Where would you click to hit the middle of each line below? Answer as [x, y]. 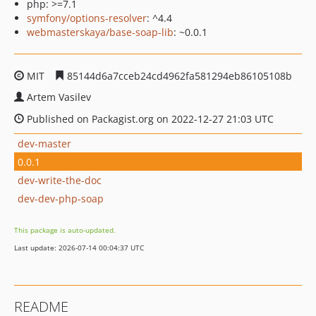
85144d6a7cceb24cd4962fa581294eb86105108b [178, 76]
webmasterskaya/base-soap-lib [100, 32]
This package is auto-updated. [65, 230]
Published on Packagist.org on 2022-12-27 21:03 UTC [149, 119]
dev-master [44, 143]
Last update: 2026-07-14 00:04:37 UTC [79, 248]
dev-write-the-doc [60, 180]
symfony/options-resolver [87, 18]
